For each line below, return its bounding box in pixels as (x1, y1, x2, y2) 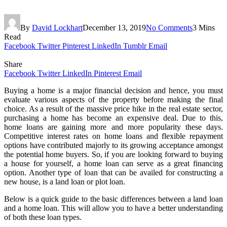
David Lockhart (32, 23, 83, 32)
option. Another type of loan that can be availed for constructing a (4, 168, 223, 177)
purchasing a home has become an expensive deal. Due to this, (4, 113, 223, 122)
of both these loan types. (4, 212, 82, 221)
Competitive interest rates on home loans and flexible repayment (4, 131, 223, 140)
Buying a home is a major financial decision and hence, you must (4, 86, 223, 95)
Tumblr (123, 41, 146, 50)
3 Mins (193, 23, 215, 32)
